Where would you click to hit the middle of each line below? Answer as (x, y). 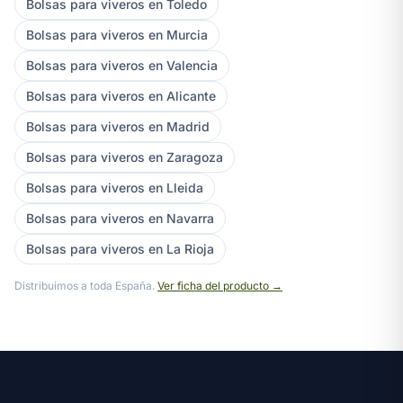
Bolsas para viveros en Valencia (122, 65)
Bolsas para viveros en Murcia (117, 34)
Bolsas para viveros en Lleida (115, 187)
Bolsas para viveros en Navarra (120, 218)
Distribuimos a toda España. (86, 285)
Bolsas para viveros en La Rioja (120, 248)
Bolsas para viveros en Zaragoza (125, 157)
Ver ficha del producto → (220, 285)
